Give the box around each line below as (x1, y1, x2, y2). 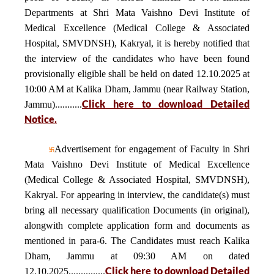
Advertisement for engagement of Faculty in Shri (54, 144, 250, 154)
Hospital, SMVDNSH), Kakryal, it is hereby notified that (24, 38, 250, 48)
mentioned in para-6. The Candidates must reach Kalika (24, 235, 250, 246)
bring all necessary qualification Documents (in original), (24, 205, 250, 215)
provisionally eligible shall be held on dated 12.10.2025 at (24, 68, 250, 79)
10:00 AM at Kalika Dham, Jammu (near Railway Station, (24, 84, 250, 94)
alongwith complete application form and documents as (24, 220, 250, 231)
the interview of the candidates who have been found (24, 53, 250, 64)
